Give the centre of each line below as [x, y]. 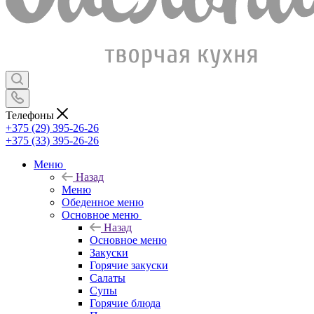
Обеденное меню [103, 202]
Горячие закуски [129, 265]
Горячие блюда [125, 303]
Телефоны [31, 115]
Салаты [108, 278]
